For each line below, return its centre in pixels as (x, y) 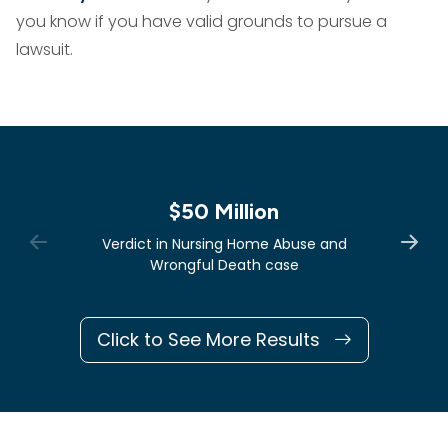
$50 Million (224, 211)
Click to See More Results (210, 339)
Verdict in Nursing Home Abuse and (224, 244)
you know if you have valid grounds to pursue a (201, 21)
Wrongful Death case (224, 265)
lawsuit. (44, 49)
